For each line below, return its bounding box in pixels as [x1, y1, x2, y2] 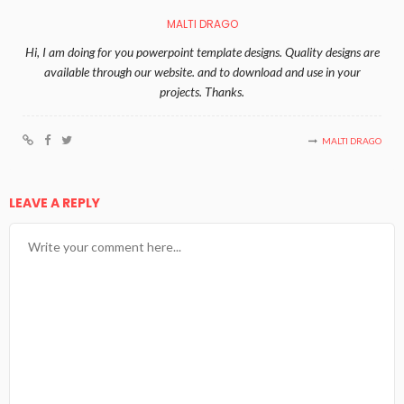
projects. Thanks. [160, 84, 244, 100]
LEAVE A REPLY [9, 194, 103, 213]
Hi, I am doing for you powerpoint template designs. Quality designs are [24, 44, 380, 60]
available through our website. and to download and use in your [43, 64, 361, 80]
